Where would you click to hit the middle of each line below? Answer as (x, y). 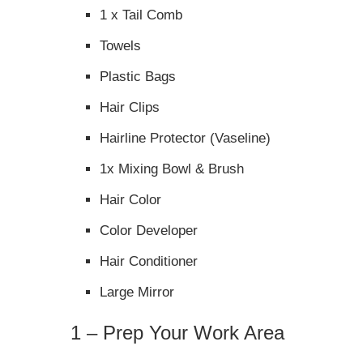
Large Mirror (137, 292)
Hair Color (130, 199)
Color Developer (149, 230)
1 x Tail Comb (141, 15)
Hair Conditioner (149, 261)
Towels (120, 45)
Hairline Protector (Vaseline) (185, 138)
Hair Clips (130, 107)
